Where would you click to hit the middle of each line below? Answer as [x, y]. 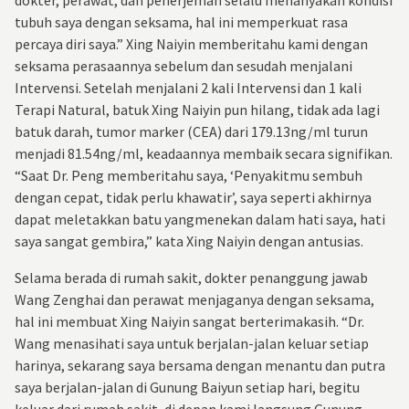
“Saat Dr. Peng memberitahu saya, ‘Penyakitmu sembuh [189, 175]
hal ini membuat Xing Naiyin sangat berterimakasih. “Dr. [189, 321]
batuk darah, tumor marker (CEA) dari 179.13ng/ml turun [191, 131]
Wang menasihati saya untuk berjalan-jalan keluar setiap [192, 343]
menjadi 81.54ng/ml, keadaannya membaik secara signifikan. [204, 153]
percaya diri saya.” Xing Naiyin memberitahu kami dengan [191, 43]
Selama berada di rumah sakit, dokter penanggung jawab [191, 277]
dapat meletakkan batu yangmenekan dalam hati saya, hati [200, 219]
